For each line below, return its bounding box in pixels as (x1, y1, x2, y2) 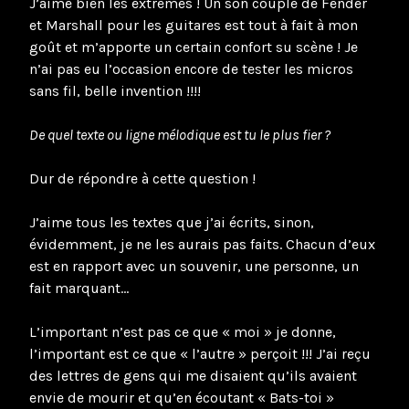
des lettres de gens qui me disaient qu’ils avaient (29, 366, 357, 384)
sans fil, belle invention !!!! (29, 81, 201, 100)
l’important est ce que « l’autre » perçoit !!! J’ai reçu (29, 344, 371, 362)
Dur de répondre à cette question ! (29, 169, 256, 187)
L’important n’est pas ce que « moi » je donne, (29, 322, 336, 341)
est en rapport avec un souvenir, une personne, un (29, 257, 359, 275)
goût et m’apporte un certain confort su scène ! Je (29, 37, 358, 56)
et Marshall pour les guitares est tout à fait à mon (29, 16, 358, 34)
